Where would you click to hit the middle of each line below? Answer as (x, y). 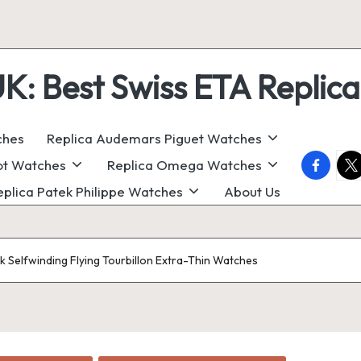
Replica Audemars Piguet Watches (154, 138)
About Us (252, 191)
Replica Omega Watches (184, 165)
